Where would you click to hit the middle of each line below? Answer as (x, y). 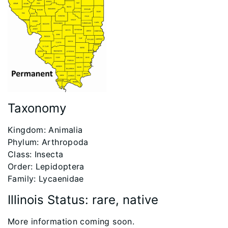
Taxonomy (37, 108)
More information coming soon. (71, 221)
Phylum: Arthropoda (48, 142)
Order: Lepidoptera (46, 166)
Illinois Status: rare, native (83, 199)
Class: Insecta (36, 154)
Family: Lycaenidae (46, 178)
